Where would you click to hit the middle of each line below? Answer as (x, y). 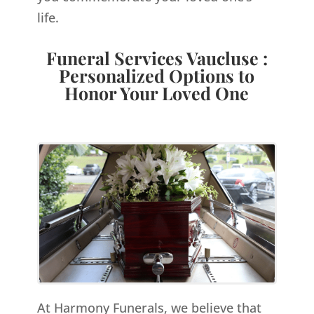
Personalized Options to (157, 76)
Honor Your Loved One (157, 93)
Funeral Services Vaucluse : (157, 58)
